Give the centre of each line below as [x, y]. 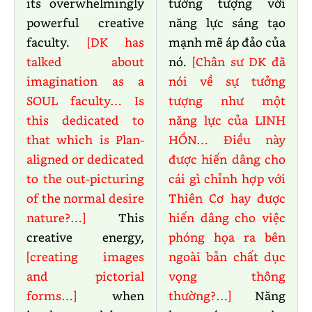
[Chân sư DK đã [239, 62]
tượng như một [227, 101]
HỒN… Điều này [227, 140]
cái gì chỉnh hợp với [227, 179]
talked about [85, 62]
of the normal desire [85, 198]
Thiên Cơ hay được [227, 198]
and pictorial [85, 276]
